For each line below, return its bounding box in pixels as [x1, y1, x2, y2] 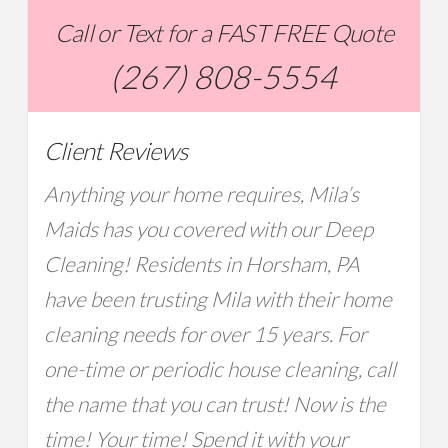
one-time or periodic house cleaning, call [43, 355, 396, 382]
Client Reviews [43, 135, 188, 166]
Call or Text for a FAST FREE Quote [54, 17, 394, 48]
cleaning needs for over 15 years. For [43, 320, 367, 347]
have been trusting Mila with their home [43, 285, 392, 312]
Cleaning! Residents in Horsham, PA [43, 250, 360, 277]
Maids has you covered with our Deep [43, 215, 373, 242]
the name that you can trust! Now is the [43, 390, 386, 417]
